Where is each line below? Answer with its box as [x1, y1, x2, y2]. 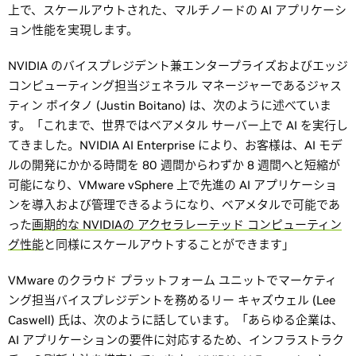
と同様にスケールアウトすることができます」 [44, 237, 294, 252]
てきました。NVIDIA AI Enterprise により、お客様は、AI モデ [8, 137, 342, 153]
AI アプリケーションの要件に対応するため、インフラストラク [8, 332, 344, 347]
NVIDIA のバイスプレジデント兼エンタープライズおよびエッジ [8, 58, 348, 73]
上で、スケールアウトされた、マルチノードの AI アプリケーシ [8, 2, 346, 17]
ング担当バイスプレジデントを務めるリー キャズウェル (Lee [8, 292, 335, 308]
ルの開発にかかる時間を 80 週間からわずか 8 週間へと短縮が [8, 157, 340, 172]
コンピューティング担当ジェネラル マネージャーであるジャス [8, 78, 342, 93]
